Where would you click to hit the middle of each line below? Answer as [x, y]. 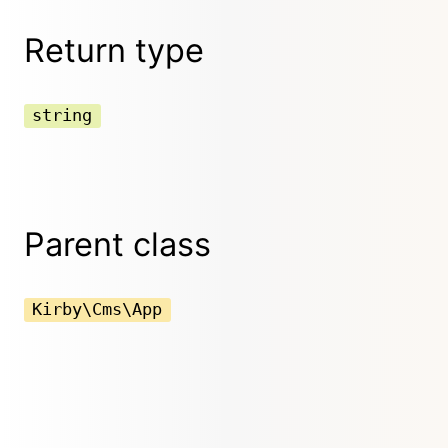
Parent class [117, 244]
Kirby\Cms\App [97, 309]
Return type [114, 50]
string [62, 115]
